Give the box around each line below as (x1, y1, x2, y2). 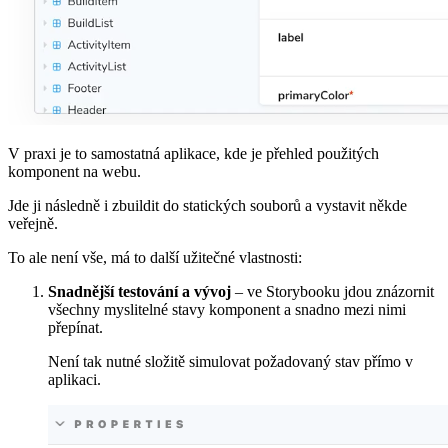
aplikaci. (48, 370, 101, 388)
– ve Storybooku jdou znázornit (231, 282, 434, 300)
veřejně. (8, 214, 58, 232)
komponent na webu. (8, 162, 141, 180)
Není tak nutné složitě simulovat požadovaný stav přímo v (48, 352, 413, 370)
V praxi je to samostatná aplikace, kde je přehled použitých (8, 144, 379, 162)
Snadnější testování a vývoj (48, 282, 231, 300)
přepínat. (48, 318, 103, 336)
